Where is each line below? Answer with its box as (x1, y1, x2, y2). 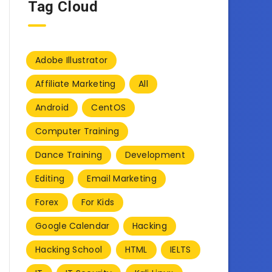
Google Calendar (35, 219, 110, 232)
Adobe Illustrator (35, 53, 108, 66)
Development (124, 148, 185, 161)
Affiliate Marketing (35, 77, 116, 90)
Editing (35, 172, 65, 185)
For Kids (81, 195, 115, 208)
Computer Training (35, 124, 120, 137)
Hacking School (35, 243, 103, 256)
